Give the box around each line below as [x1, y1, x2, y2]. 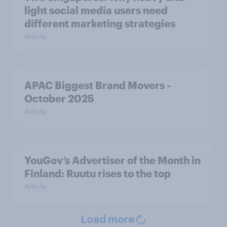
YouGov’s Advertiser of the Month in [24, 154, 201, 166]
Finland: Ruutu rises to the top [24, 167, 171, 179]
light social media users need [24, 4, 168, 16]
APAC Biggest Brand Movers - [24, 79, 171, 91]
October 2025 [24, 92, 94, 104]
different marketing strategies [24, 17, 175, 29]
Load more [80, 215, 135, 225]
